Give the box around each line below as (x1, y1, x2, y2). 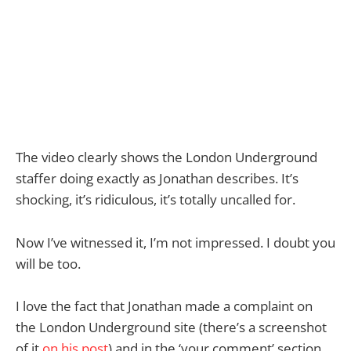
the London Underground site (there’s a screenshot (16, 317, 327, 336)
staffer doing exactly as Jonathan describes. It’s (16, 169, 299, 188)
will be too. (16, 254, 81, 273)
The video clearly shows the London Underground (16, 148, 317, 167)
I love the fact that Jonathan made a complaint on (16, 296, 313, 315)
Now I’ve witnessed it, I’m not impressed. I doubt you (16, 233, 335, 251)
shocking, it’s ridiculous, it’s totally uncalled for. (16, 190, 295, 209)
